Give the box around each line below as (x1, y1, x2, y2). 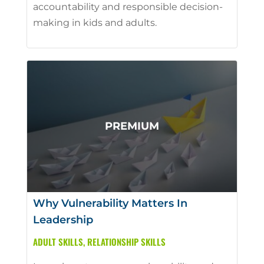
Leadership (32, 213, 93, 226)
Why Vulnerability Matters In (32, 196, 187, 210)
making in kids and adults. (32, 16, 157, 28)
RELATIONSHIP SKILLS (87, 235, 166, 248)
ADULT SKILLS (32, 235, 83, 248)
